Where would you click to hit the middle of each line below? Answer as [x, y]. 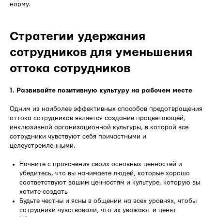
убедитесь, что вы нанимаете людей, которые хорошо [105, 173]
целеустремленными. [43, 146]
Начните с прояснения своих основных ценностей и [101, 164]
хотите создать [44, 192]
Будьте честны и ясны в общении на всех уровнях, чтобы [108, 201]
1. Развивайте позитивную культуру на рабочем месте [101, 90]
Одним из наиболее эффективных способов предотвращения [106, 109]
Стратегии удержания [77, 36]
